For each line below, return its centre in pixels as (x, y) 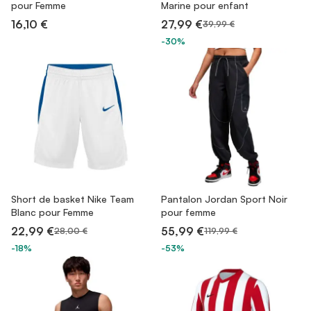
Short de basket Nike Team (73, 199)
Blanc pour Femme (52, 212)
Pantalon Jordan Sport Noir (224, 199)
